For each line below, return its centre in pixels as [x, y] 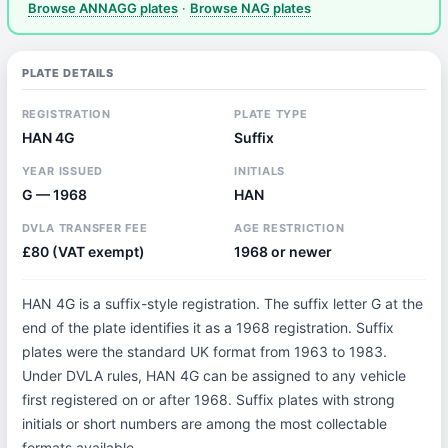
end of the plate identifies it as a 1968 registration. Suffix [207, 327]
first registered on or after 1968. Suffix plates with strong [208, 399]
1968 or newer [282, 251]
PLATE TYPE [270, 114]
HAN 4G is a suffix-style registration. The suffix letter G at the [222, 303]
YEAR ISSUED [62, 171]
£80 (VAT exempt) [83, 251]
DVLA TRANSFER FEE [84, 228]
